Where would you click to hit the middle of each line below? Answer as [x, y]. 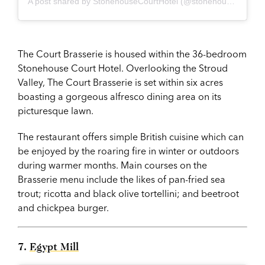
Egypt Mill [54, 246]
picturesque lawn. [56, 110]
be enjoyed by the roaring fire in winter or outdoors [128, 151]
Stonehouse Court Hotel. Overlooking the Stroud [123, 68]
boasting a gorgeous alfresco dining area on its [119, 96]
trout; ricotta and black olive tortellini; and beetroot [128, 193]
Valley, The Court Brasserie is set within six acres [120, 82]
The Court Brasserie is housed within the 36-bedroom [132, 54]
